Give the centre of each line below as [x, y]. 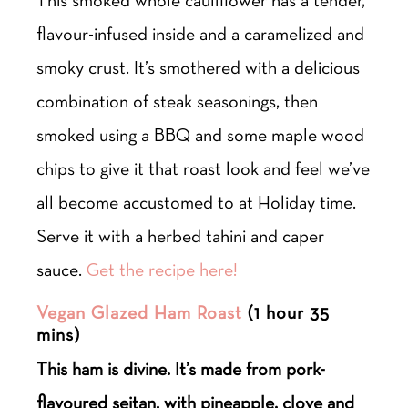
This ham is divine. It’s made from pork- [181, 368]
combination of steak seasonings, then [178, 101]
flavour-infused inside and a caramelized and [201, 33]
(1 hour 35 [286, 312]
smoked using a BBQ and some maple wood [201, 134]
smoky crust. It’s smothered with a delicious [199, 67]
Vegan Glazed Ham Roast [140, 312]
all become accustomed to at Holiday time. [197, 202]
